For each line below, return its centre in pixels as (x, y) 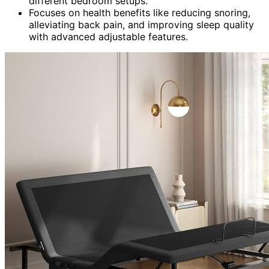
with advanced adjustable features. (108, 36)
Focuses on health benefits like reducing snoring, (140, 12)
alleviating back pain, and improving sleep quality (141, 24)
